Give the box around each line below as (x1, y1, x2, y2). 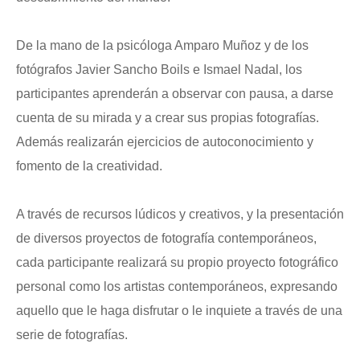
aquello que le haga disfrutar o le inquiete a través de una (16, 303, 342, 317)
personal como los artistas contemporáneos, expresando (16, 279, 337, 293)
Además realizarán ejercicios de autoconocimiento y (16, 134, 313, 149)
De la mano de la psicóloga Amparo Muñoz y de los (16, 38, 309, 52)
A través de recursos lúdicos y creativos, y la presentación (16, 207, 344, 221)
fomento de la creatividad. (16, 158, 162, 173)
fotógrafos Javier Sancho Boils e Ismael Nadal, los (16, 62, 302, 76)
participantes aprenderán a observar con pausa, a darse (16, 86, 333, 100)
